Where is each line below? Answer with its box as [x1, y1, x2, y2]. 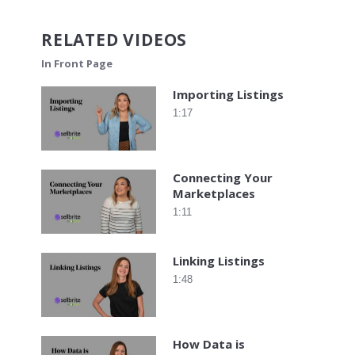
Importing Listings [173, 86, 284, 102]
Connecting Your [173, 169, 273, 185]
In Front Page [41, 55, 113, 71]
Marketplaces [173, 185, 255, 201]
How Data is [173, 335, 245, 352]
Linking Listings [173, 252, 265, 269]
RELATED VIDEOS [41, 29, 188, 51]
